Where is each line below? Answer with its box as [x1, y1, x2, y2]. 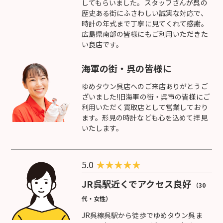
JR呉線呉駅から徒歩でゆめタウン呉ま [81, 210, 203, 220]
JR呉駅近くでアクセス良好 [81, 177, 192, 190]
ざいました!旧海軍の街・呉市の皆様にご [81, 91, 210, 102]
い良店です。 [81, 39, 123, 49]
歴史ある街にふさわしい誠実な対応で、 [81, 7, 208, 18]
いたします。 [81, 122, 123, 133]
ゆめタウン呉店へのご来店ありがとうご [81, 81, 208, 91]
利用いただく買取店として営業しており [81, 102, 208, 112]
